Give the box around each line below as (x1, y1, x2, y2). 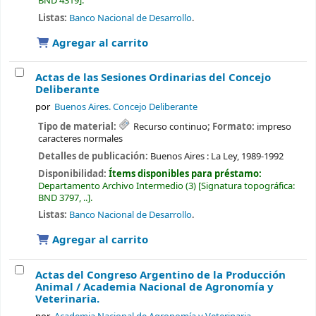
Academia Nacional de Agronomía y (83, 279, 274, 296)
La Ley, (210, 149, 239, 163)
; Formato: (207, 120, 257, 134)
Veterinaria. (35, 291, 99, 308)
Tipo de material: (37, 120, 119, 134)
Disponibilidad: (37, 166, 109, 181)
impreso (257, 120, 292, 134)
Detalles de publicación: (37, 149, 150, 163)
